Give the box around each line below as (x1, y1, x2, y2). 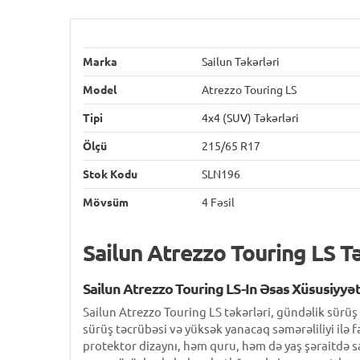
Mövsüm (83, 196, 129, 209)
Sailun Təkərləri (202, 55, 280, 68)
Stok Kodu (83, 168, 137, 181)
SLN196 (202, 168, 240, 181)
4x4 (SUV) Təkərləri (202, 112, 299, 125)
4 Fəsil (202, 196, 235, 209)
